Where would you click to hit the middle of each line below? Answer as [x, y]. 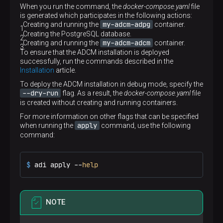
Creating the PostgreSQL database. [77, 34]
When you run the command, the [71, 6]
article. [65, 70]
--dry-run [40, 93]
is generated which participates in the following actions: [106, 15]
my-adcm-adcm [126, 43]
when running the [47, 125]
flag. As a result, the [92, 93]
